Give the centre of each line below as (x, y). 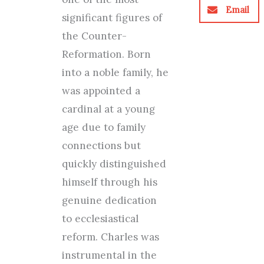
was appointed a (101, 91)
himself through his (109, 182)
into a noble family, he (115, 72)
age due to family (103, 127)
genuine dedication (109, 200)
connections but (101, 146)
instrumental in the (109, 255)
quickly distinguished (114, 164)
